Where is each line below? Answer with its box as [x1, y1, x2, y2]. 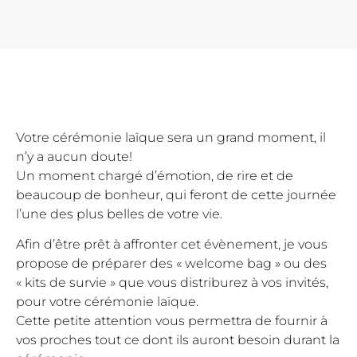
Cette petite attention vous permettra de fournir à [16, 313, 328, 329]
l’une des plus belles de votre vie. [16, 206, 222, 222]
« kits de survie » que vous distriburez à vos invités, [16, 275, 328, 291]
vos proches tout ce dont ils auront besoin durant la [16, 332, 339, 348]
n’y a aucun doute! [16, 149, 132, 164]
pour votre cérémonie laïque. [16, 294, 198, 310]
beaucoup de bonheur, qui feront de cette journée [16, 187, 336, 202]
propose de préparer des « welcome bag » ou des [16, 256, 327, 272]
